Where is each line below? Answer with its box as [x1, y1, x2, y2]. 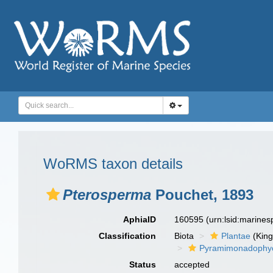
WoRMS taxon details [43, 155, 183, 172]
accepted [174, 260, 210, 269]
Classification [99, 231, 157, 241]
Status [129, 260, 157, 269]
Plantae [221, 231, 251, 241]
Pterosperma [63, 186, 151, 203]
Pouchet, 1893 [151, 186, 253, 203]
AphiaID [123, 214, 157, 224]
